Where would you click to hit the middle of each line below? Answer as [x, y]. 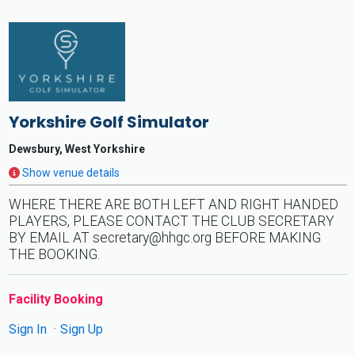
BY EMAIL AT [50, 238]
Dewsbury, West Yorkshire [76, 149]
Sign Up [81, 329]
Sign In [29, 329]
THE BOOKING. [54, 254]
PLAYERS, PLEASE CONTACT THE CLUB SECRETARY [171, 221]
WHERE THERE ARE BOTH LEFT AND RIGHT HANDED [173, 204]
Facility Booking [55, 299]
